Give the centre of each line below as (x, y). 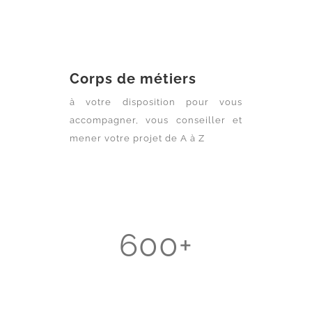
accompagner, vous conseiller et (156, 120)
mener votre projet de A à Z (137, 139)
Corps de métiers (133, 79)
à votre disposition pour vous (156, 102)
